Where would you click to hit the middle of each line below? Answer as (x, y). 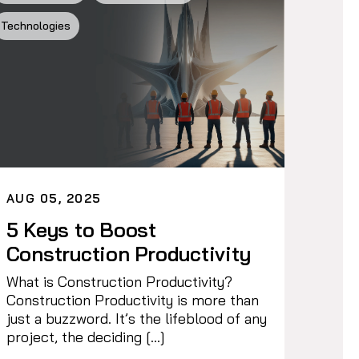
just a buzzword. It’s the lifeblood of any (136, 318)
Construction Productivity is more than (132, 300)
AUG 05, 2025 (54, 198)
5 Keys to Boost (81, 229)
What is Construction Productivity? (119, 281)
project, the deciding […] (85, 337)
